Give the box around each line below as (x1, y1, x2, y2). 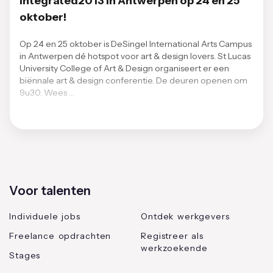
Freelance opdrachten (9, 230, 112, 241)
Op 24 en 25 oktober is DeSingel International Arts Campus (19, 38, 252, 49)
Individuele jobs (9, 211, 80, 222)
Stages (9, 250, 41, 261)
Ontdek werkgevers (141, 211, 230, 222)
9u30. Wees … (19, 87, 74, 98)
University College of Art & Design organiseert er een (19, 63, 229, 74)
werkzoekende (141, 243, 208, 253)
